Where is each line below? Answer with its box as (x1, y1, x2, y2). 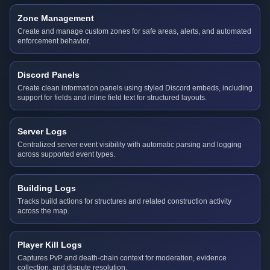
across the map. (17, 207, 69, 215)
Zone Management (17, 13, 94, 23)
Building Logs (17, 183, 76, 193)
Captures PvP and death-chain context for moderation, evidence (17, 254, 227, 262)
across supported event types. (17, 150, 115, 159)
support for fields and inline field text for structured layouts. (17, 93, 207, 102)
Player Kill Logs (17, 240, 82, 250)
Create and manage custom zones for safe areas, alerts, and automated (17, 27, 251, 36)
